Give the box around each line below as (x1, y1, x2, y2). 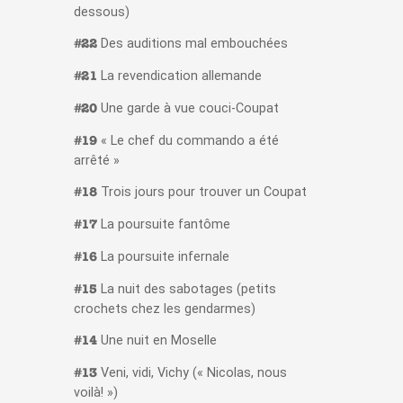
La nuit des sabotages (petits (96, 282, 276, 298)
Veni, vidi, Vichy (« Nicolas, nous (96, 365, 287, 381)
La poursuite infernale (96, 249, 229, 265)
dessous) (73, 4, 130, 21)
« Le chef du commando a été (96, 133, 279, 149)
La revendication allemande (96, 68, 262, 85)
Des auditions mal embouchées (96, 36, 288, 52)
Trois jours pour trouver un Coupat (96, 184, 307, 201)
